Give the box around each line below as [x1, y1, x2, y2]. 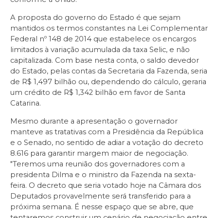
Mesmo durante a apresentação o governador [10, 116, 178, 126]
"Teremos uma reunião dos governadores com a [10, 159, 185, 168]
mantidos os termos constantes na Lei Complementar [10, 24, 208, 33]
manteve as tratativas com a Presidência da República [10, 127, 203, 136]
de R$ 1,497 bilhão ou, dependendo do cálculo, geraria [10, 77, 206, 86]
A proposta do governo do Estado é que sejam [10, 13, 181, 22]
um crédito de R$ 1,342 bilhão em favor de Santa [10, 88, 185, 97]
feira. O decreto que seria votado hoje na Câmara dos [10, 181, 201, 190]
